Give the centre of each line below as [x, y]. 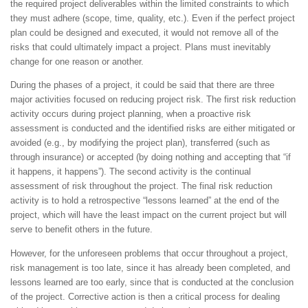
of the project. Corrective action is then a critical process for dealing [145, 296]
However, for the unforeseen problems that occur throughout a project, [149, 253]
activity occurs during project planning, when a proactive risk [131, 114]
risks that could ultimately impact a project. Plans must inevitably [141, 47]
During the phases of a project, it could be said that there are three [142, 85]
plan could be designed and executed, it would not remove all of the [144, 33]
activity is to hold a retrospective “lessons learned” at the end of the [145, 201]
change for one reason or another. [77, 62]
